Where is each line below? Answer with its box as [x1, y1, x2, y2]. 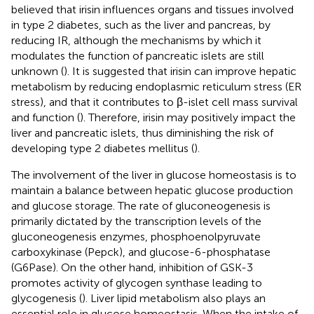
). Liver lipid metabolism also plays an [82, 291, 266, 305]
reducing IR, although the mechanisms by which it [11, 33, 261, 47]
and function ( [11, 110, 80, 124]
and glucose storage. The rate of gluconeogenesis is [11, 198, 271, 212]
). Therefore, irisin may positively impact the [80, 110, 296, 124]
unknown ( [11, 64, 64, 78]
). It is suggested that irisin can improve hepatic [64, 64, 296, 78]
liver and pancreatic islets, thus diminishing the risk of [11, 125, 273, 139]
